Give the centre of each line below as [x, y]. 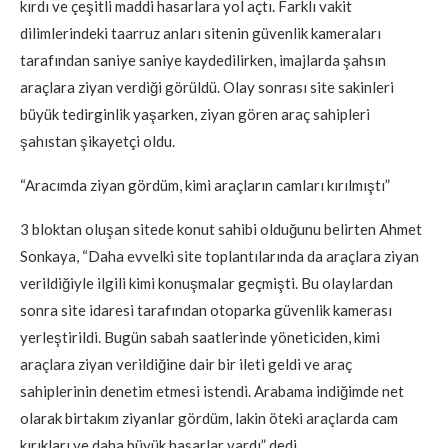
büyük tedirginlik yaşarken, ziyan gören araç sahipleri [195, 113]
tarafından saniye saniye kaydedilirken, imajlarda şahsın [203, 59]
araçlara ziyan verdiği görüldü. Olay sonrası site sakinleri [207, 86]
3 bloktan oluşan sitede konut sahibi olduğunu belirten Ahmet [221, 228]
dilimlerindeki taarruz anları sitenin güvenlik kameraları [200, 32]
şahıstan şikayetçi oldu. [97, 140]
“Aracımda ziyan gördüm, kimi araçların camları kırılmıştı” [205, 184]
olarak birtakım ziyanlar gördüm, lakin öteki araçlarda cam [209, 417]
